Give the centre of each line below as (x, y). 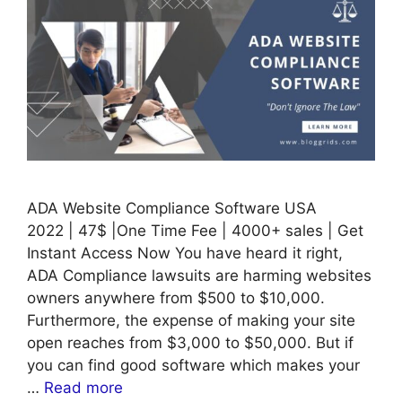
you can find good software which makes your (193, 365)
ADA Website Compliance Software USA (172, 208)
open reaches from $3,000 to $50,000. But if (190, 342)
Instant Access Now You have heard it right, (185, 253)
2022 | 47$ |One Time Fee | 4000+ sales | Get (195, 230)
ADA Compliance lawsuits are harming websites (199, 275)
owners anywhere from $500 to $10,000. (176, 297)
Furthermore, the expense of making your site (191, 320)
